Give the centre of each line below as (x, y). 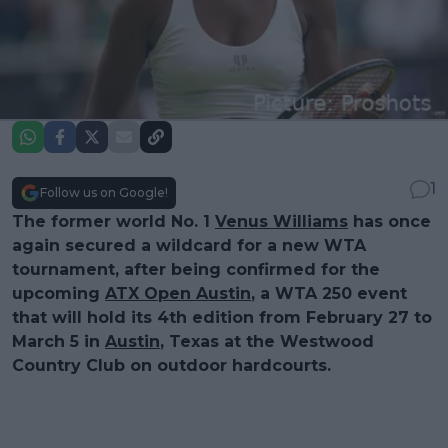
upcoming (58, 294)
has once (389, 222)
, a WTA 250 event (329, 294)
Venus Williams (281, 222)
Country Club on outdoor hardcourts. (171, 366)
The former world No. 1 (113, 222)
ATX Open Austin (178, 294)
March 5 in (58, 342)
